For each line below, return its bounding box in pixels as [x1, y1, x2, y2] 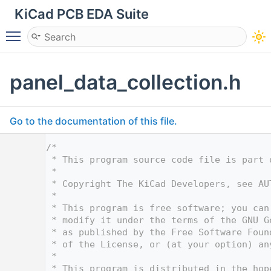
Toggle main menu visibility [27, 25, 151, 37]
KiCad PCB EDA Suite [15, 6, 149, 22]
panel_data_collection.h [10, 69, 241, 94]
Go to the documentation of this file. [10, 114, 177, 127]
